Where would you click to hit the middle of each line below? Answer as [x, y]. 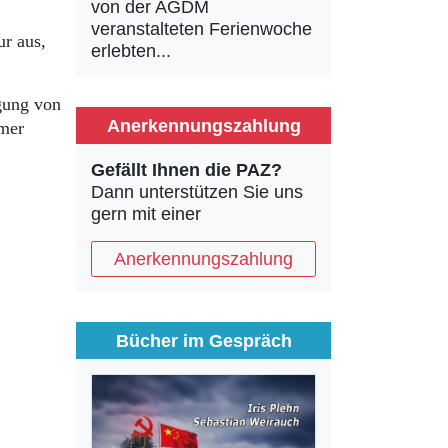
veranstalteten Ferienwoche [201, 29]
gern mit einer [146, 214]
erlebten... [131, 51]
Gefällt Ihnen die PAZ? [186, 170]
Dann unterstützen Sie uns [197, 192]
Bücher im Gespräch [203, 340]
